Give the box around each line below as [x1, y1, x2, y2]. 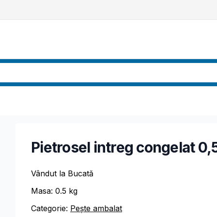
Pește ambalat [70, 203, 122, 213]
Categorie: [31, 203, 68, 213]
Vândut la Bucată [31, 169, 93, 178]
